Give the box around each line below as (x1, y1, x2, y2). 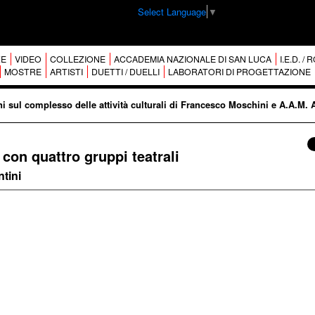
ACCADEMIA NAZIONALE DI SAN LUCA (113, 53, 271, 65)
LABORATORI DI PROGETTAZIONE (167, 65, 311, 78)
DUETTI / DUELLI (91, 65, 160, 78)
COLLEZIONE (49, 53, 105, 65)
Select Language (138, 5, 206, 18)
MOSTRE (4, 65, 41, 78)
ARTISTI (49, 65, 83, 78)
